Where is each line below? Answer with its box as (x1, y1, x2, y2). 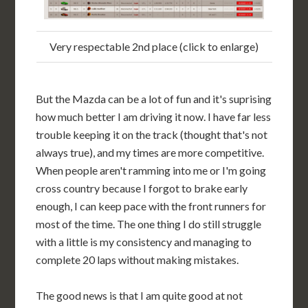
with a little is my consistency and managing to (36, 234, 252, 248)
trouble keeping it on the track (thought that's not (36, 127, 268, 141)
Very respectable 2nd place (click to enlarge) (49, 39, 258, 53)
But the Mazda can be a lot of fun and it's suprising (36, 91, 272, 105)
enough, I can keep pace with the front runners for (36, 199, 267, 212)
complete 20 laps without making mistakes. (36, 252, 239, 266)
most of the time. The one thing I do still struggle (36, 217, 262, 230)
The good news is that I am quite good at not (36, 288, 243, 302)
